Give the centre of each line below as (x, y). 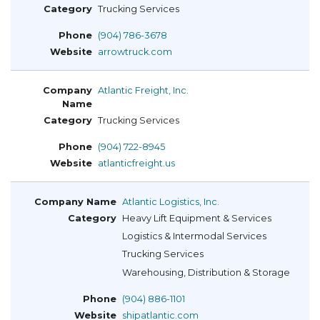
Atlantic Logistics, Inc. (171, 201)
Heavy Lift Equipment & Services (197, 218)
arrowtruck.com (135, 52)
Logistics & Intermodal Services (194, 236)
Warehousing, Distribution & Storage (206, 272)
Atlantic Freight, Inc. (143, 90)
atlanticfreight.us (136, 163)
